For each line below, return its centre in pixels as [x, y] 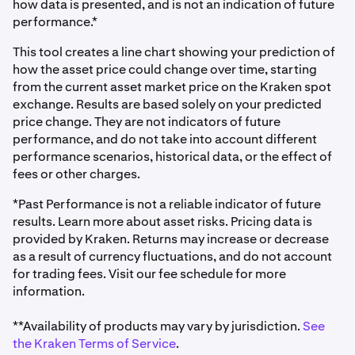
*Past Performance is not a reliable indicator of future [167, 204]
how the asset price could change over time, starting [165, 69]
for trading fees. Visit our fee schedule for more [149, 274]
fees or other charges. [76, 174]
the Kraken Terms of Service [94, 344]
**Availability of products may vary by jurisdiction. [158, 326]
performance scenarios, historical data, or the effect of [172, 157]
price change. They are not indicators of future [147, 122]
